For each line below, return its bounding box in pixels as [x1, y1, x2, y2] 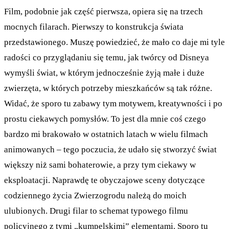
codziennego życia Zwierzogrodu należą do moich [4, 190, 187, 200]
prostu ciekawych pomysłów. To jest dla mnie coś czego [4, 113, 206, 124]
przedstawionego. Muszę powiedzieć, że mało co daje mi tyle [4, 37, 225, 47]
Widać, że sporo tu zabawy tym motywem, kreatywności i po [4, 98, 222, 108]
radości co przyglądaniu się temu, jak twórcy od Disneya [4, 52, 209, 62]
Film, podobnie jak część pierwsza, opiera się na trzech [4, 6, 203, 16]
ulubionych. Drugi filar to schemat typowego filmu [4, 205, 188, 216]
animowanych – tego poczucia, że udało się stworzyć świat [4, 144, 217, 154]
